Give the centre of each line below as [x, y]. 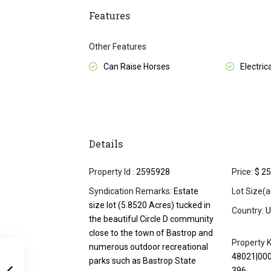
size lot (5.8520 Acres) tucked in [150, 205]
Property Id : [112, 172]
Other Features [118, 47]
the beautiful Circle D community [151, 219]
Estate [185, 191]
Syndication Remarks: [130, 191]
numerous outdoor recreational [149, 247]
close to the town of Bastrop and [151, 233]
